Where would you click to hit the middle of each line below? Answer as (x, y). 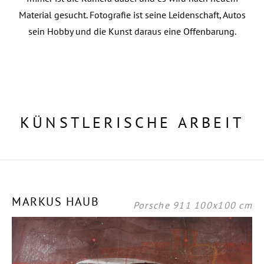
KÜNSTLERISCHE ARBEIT (132, 122)
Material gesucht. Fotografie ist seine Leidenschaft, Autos (132, 15)
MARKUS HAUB (56, 202)
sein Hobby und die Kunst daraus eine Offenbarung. (132, 31)
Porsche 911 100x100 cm (192, 205)
